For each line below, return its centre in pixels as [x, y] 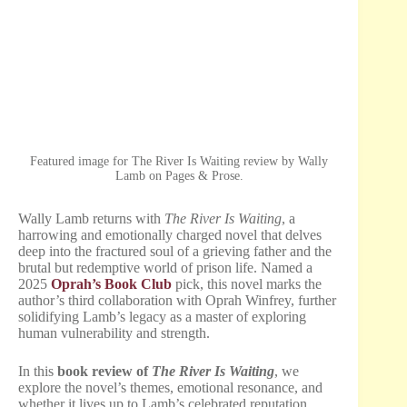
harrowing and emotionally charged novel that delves [170, 235]
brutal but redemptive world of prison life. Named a [165, 268]
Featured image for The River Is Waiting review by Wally [179, 162]
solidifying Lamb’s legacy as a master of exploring [162, 317]
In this [38, 372]
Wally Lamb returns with [91, 219]
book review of [104, 372]
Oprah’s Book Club [111, 284]
